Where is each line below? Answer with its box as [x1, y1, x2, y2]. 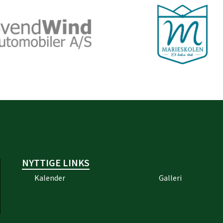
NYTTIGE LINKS [21, 156, 90, 169]
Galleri [158, 173, 182, 183]
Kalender [34, 173, 65, 183]
